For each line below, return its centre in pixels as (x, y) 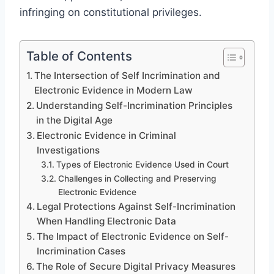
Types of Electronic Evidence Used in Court (142, 164)
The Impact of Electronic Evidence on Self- (133, 236)
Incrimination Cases (81, 251)
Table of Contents (79, 56)
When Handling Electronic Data (107, 221)
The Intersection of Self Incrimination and (128, 75)
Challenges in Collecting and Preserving (137, 178)
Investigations (68, 150)
